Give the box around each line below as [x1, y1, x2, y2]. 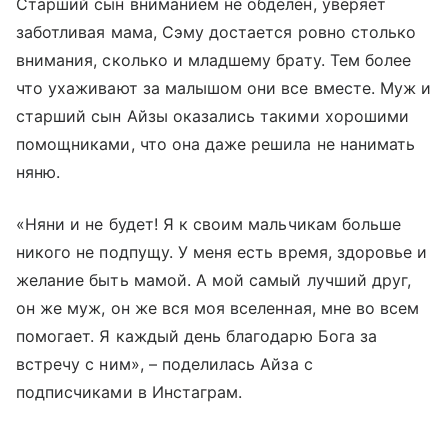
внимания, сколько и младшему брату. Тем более [16, 50, 412, 70]
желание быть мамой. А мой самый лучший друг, [16, 270, 412, 290]
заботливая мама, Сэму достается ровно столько [16, 22, 417, 42]
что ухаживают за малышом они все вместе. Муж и [16, 78, 432, 98]
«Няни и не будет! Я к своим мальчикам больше [16, 214, 402, 234]
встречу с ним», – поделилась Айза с [16, 354, 313, 374]
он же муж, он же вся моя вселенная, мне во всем [16, 298, 420, 318]
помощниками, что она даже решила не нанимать [16, 134, 416, 154]
